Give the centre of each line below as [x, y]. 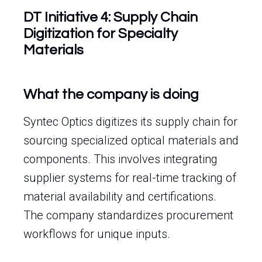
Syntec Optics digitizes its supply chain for [130, 122]
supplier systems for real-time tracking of [130, 178]
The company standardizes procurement [128, 215]
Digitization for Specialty [101, 34]
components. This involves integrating [120, 159]
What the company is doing [111, 94]
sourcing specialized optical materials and [131, 140]
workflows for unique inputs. [97, 234]
